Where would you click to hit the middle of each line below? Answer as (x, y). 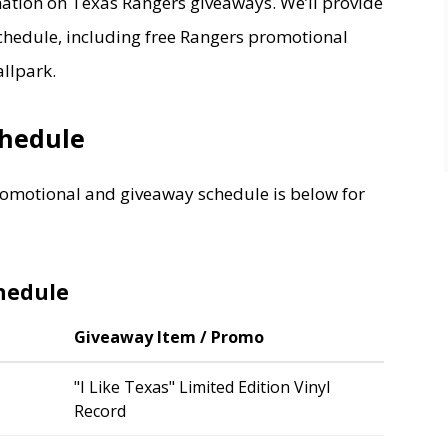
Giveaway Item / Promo (169, 337)
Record (100, 411)
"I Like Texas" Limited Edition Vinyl (202, 387)
